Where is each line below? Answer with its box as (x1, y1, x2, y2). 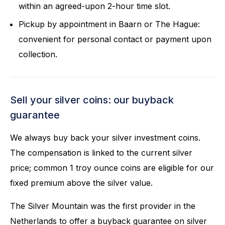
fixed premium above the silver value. (10, 177, 155, 188)
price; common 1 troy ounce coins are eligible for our (10, 162, 214, 173)
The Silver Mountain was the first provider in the (10, 200, 195, 211)
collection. (19, 49, 60, 59)
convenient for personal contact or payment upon (19, 34, 211, 44)
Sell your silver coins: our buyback (10, 93, 174, 106)
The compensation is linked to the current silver (10, 147, 192, 158)
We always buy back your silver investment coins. (10, 132, 200, 143)
